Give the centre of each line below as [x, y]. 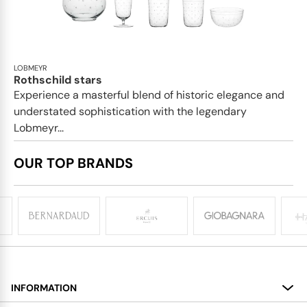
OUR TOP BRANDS [73, 163]
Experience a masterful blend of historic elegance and [149, 95]
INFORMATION [44, 287]
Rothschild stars [58, 79]
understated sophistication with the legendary [130, 111]
